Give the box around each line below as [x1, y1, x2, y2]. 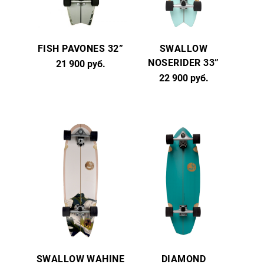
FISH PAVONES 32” [37, 43, 124, 54]
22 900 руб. [159, 72, 209, 84]
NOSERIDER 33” [148, 57, 219, 68]
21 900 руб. [55, 58, 105, 70]
